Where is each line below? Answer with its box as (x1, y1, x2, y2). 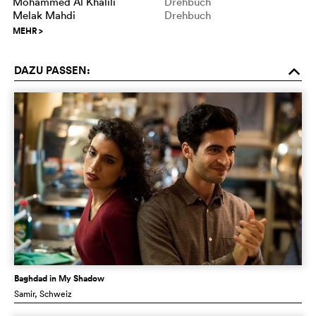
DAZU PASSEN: (14, 62, 90, 78)
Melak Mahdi (13, 8, 75, 22)
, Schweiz (35, 287, 72, 300)
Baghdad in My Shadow (14, 272, 104, 285)
